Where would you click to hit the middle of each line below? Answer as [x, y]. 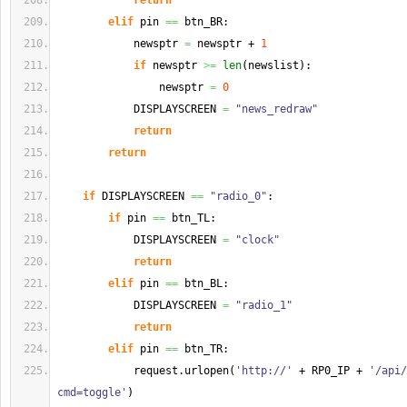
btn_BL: [203, 283]
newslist [273, 65]
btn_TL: [191, 218]
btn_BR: [203, 22]
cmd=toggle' [92, 392]
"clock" [258, 240]
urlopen [207, 371]
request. [121, 371]
